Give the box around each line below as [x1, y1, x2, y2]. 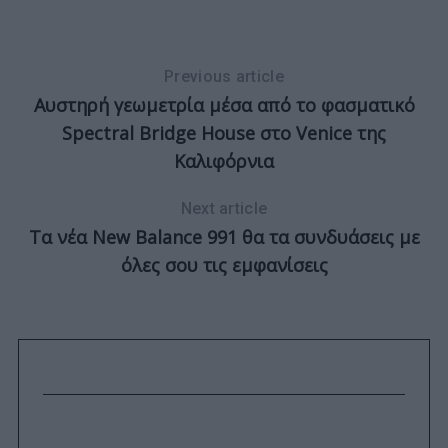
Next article [180, 199, 268, 219]
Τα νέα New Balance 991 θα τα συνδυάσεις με [28, 225, 420, 250]
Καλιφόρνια [174, 149, 274, 174]
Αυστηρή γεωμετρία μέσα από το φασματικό [33, 93, 415, 118]
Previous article [163, 67, 285, 87]
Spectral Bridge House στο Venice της [62, 121, 386, 146]
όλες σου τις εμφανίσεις [120, 253, 328, 278]
